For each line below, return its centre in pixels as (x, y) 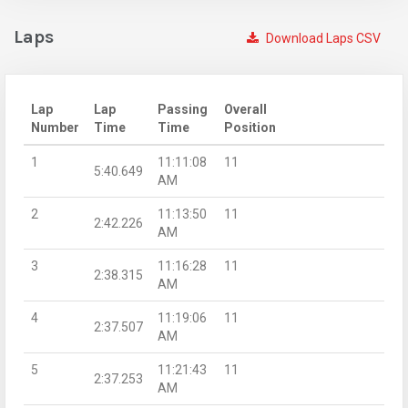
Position (250, 127)
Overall (245, 109)
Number (55, 127)
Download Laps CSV (322, 38)
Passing (183, 109)
